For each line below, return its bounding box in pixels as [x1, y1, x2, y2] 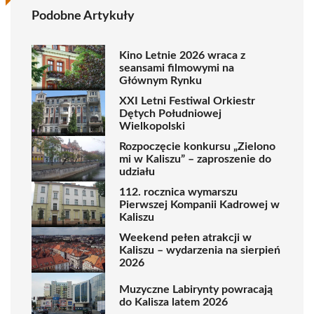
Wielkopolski [119, 120, 185, 132]
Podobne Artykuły [32, 10, 135, 22]
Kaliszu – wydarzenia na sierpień [119, 244, 280, 256]
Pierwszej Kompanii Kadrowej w [119, 198, 280, 210]
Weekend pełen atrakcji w [119, 231, 252, 243]
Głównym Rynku [119, 74, 202, 86]
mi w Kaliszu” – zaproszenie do [119, 153, 271, 165]
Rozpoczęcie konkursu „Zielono [119, 140, 275, 152]
